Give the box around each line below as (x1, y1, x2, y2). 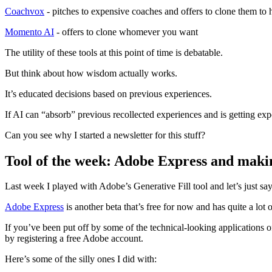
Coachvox (5, 5, 44, 16)
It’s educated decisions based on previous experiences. (5, 88, 212, 99)
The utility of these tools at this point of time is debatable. (5, 47, 223, 58)
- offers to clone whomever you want (54, 26, 198, 37)
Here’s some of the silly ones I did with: (5, 254, 157, 265)
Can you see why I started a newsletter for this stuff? (5, 129, 205, 140)
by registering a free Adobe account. (5, 233, 143, 244)
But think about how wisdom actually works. (5, 67, 177, 78)
